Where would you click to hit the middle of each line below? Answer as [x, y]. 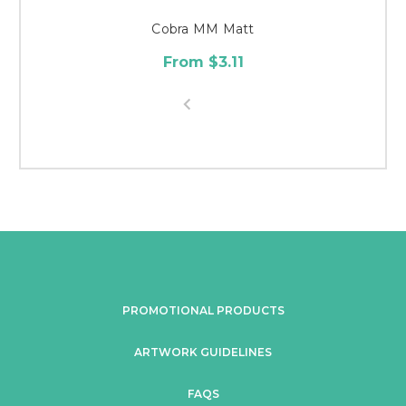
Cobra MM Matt [203, 29]
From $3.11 [203, 62]
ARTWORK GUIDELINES [203, 352]
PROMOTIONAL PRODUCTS [203, 310]
